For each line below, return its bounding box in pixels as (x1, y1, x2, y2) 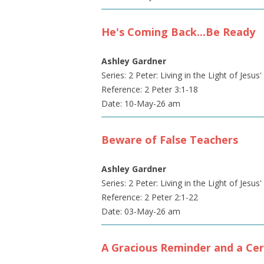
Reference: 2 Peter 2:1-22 (101, 192, 198, 203)
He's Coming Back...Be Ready (101, 25, 255, 39)
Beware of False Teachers (101, 133, 238, 147)
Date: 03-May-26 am (101, 206, 180, 217)
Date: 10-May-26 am (101, 98, 180, 109)
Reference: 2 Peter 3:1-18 (101, 84, 198, 95)
